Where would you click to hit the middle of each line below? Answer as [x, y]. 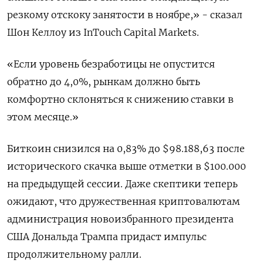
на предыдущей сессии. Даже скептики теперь [122, 184]
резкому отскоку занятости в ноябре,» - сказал [125, 15]
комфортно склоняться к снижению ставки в [120, 99]
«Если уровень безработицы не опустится [111, 64]
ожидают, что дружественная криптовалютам [124, 201]
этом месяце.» [43, 117]
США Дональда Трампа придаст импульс [107, 237]
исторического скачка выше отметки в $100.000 [127, 166]
